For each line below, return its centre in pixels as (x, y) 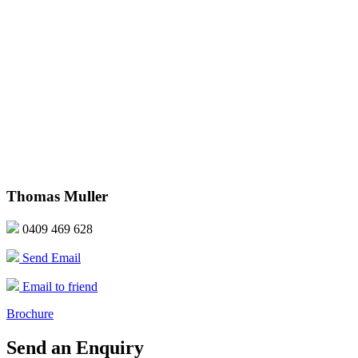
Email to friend (58, 287)
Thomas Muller (57, 197)
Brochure (30, 314)
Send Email (50, 258)
